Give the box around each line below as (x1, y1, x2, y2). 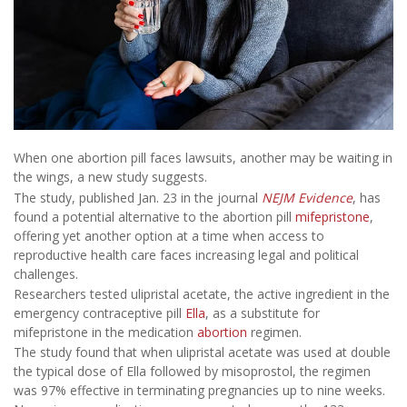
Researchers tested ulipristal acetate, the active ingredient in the (14, 285, 390, 303)
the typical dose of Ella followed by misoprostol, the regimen (14, 362, 371, 381)
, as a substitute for (205, 304, 320, 322)
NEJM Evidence (262, 188, 352, 206)
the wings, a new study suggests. (14, 168, 207, 186)
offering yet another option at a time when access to (14, 226, 324, 244)
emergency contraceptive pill (14, 304, 185, 322)
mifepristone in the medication (14, 323, 197, 341)
